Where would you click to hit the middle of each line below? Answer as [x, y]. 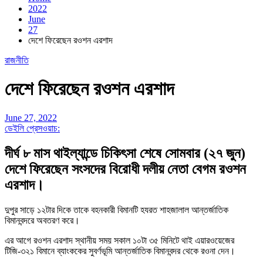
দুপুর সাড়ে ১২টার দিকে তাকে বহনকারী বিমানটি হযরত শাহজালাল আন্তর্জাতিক [117, 210]
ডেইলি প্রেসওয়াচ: [32, 128]
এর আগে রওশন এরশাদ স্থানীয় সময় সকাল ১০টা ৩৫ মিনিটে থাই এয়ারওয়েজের [119, 240]
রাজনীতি [17, 60]
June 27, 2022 [31, 117]
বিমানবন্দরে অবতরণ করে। [42, 220]
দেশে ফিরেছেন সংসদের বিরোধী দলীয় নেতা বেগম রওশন [125, 169]
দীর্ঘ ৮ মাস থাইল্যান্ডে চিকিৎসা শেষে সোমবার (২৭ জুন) [125, 153]
